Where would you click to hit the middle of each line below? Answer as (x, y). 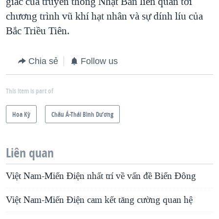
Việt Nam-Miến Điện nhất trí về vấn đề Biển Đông (101, 176)
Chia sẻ (43, 61)
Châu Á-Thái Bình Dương (82, 114)
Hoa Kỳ (21, 114)
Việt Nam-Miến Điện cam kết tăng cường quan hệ (99, 200)
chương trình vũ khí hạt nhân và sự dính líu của (104, 16)
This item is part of (30, 91)
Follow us (99, 61)
